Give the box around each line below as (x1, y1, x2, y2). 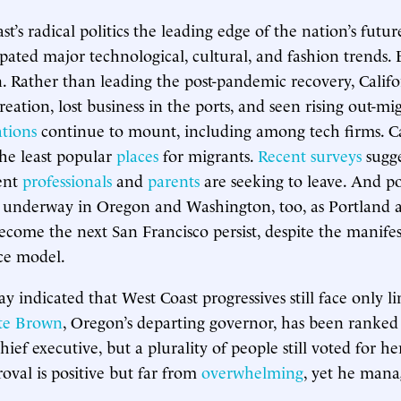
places (116, 143, 158, 166)
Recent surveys (258, 143, 362, 166)
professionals (22, 168, 112, 191)
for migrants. (158, 143, 258, 166)
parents (148, 168, 200, 191)
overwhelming (201, 360, 303, 382)
